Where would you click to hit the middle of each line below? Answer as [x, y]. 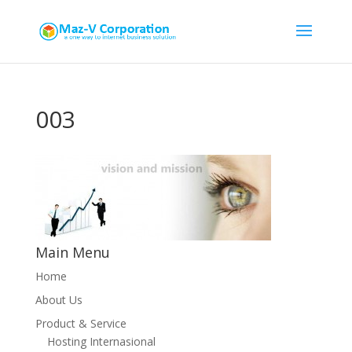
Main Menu [72, 252]
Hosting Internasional [101, 341]
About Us [59, 300]
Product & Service [81, 323]
